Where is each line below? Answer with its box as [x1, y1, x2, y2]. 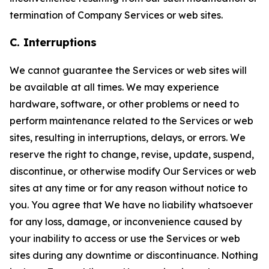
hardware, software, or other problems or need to [10, 98, 239, 110]
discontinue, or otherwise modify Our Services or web [10, 165, 256, 177]
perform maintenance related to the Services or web [10, 115, 253, 127]
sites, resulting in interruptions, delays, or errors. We [10, 131, 246, 144]
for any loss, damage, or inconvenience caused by [10, 216, 242, 228]
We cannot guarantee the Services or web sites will [10, 64, 247, 76]
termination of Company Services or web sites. [10, 9, 223, 21]
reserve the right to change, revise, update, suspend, [10, 148, 254, 160]
